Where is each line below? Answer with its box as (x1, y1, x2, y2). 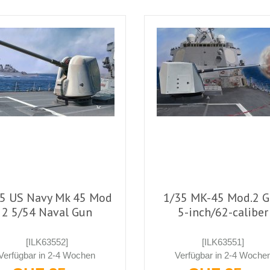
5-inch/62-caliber (178, 204, 269, 220)
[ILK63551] (202, 236, 245, 247)
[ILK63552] (25, 236, 68, 247)
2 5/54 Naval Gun (1, 204, 92, 220)
